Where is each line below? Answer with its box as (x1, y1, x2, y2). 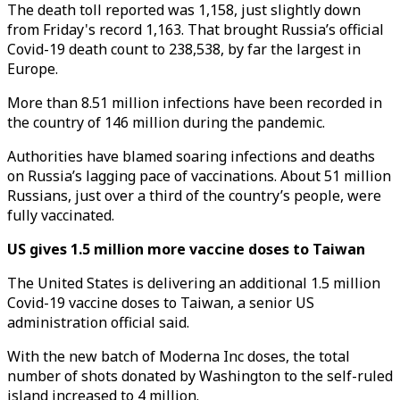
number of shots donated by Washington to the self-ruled (7, 366, 393, 386)
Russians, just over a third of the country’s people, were (7, 186, 381, 205)
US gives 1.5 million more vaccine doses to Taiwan (7, 239, 365, 259)
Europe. (7, 59, 58, 79)
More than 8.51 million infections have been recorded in (7, 93, 382, 112)
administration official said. (7, 312, 189, 332)
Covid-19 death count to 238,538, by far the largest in (7, 39, 361, 59)
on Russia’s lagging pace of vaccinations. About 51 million (7, 166, 391, 186)
